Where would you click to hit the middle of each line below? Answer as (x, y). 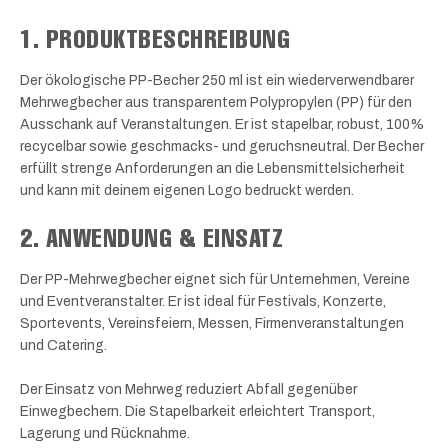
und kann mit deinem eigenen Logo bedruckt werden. (187, 190)
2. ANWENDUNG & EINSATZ (152, 237)
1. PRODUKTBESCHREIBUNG (155, 37)
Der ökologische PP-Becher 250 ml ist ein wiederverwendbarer (217, 80)
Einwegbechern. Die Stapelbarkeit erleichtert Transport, (197, 412)
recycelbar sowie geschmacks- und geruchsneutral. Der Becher (222, 146)
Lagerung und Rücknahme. (105, 434)
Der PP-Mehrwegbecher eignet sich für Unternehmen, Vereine (215, 280)
